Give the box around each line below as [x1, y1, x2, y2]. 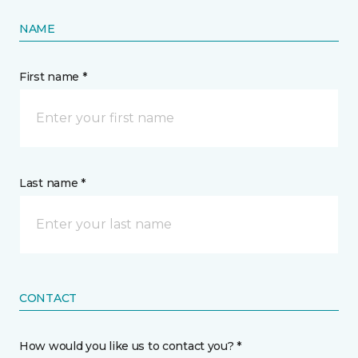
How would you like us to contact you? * [19, 339, 242, 354]
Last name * [19, 176, 86, 191]
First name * [19, 70, 87, 85]
